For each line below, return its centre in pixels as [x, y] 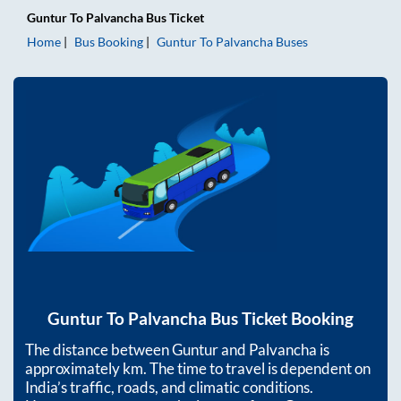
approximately [74, 369]
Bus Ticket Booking [280, 319]
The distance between [98, 350]
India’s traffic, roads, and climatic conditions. [169, 388]
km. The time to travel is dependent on [247, 369]
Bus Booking [109, 42]
